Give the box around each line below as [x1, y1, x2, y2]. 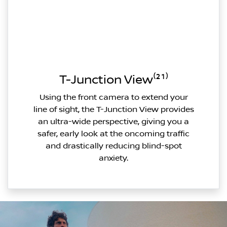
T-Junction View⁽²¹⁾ [59, 73, 168, 87]
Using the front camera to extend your [39, 93, 188, 102]
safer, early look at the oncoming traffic [37, 129, 190, 138]
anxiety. [99, 154, 128, 163]
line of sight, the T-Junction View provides [33, 105, 194, 114]
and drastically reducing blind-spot [45, 141, 182, 150]
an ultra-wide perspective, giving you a [38, 117, 189, 126]
